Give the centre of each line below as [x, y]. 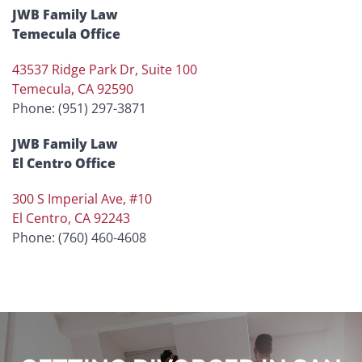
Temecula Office [66, 34]
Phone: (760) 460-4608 [79, 238]
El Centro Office [64, 164]
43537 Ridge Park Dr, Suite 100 [105, 70]
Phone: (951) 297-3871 [79, 109]
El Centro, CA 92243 [71, 219]
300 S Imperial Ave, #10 [82, 199]
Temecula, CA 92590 [73, 89]
